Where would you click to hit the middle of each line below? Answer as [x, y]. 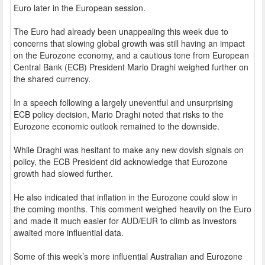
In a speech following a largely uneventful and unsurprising [123, 103]
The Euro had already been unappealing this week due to [121, 32]
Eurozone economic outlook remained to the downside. [117, 126]
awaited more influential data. [69, 233]
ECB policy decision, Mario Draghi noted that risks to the [119, 114]
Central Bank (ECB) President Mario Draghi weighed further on [131, 67]
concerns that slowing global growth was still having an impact [129, 43]
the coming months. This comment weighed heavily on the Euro [132, 209]
